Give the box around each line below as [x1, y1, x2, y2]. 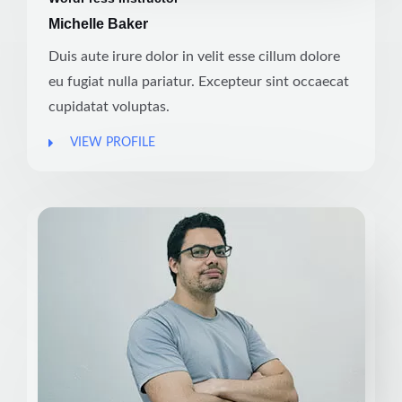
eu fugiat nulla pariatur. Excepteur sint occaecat [48, 74, 349, 89]
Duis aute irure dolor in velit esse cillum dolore [48, 49, 340, 64]
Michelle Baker [48, 14, 148, 31]
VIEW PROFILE [69, 136, 155, 150]
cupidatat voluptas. [48, 100, 170, 114]
